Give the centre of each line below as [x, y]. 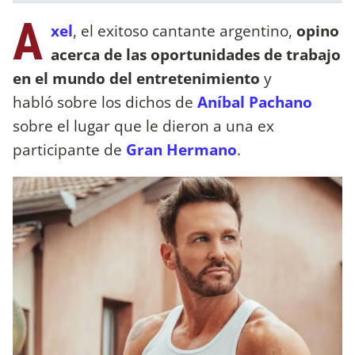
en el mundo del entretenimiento [136, 78]
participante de [67, 149]
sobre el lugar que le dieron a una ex [143, 125]
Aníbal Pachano [255, 101]
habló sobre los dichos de [103, 101]
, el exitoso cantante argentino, [185, 30]
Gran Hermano [181, 149]
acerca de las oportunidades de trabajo [196, 54]
